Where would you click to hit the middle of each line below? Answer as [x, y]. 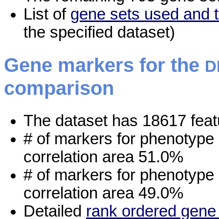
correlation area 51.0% [103, 157]
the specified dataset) [99, 33]
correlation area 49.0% [103, 193]
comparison [59, 88]
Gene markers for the [104, 65]
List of [47, 14]
